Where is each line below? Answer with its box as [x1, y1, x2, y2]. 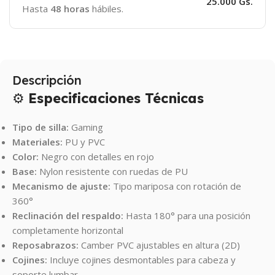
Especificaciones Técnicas [28, 89, 204, 107]
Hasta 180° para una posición [126, 209, 250, 222]
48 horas [50, 2, 90, 15]
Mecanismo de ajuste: [12, 179, 110, 192]
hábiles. [90, 2, 123, 15]
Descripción [12, 72, 82, 88]
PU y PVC [65, 135, 105, 148]
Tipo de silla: [12, 120, 69, 133]
